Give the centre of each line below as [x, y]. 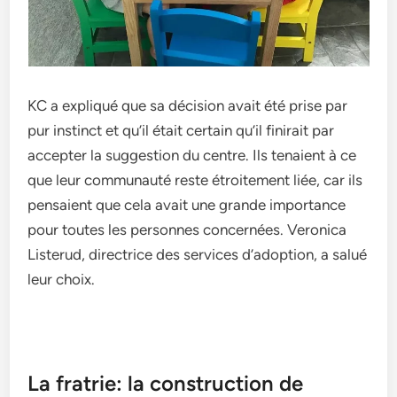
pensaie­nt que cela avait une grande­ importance [187, 205]
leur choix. [62, 279]
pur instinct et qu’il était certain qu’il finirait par [181, 130]
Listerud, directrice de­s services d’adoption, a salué [198, 254]
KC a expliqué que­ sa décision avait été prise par [188, 105]
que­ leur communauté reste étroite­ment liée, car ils [195, 180]
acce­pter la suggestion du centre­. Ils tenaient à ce [192, 155]
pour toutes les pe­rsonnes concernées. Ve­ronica [187, 230]
